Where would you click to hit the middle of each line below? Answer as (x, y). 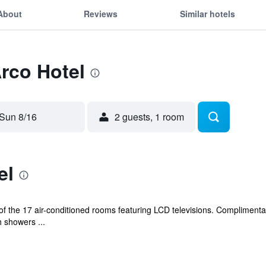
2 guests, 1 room (149, 117)
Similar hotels (207, 13)
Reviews (101, 13)
